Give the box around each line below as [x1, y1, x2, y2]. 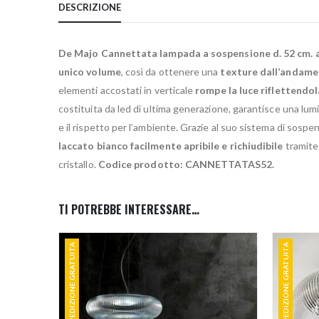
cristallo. [58, 157, 98, 170]
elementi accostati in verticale [58, 83, 194, 96]
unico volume [58, 65, 121, 78]
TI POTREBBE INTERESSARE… [58, 200, 199, 218]
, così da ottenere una [120, 65, 221, 78]
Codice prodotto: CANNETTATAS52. [98, 157, 274, 170]
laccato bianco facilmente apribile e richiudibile [58, 139, 283, 152]
